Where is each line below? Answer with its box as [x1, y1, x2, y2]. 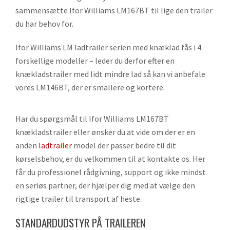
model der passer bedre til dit [72, 140, 176, 150]
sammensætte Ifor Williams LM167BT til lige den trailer [15, 5, 213, 15]
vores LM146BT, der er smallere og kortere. [15, 82, 165, 92]
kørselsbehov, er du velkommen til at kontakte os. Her [15, 153, 205, 164]
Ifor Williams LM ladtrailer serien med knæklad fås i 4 [15, 42, 201, 52]
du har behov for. [15, 18, 73, 29]
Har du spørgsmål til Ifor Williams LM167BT [15, 113, 169, 124]
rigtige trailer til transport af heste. [15, 193, 142, 204]
